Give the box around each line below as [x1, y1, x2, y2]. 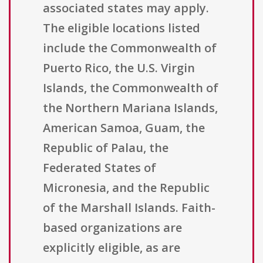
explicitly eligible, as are [43, 240, 180, 256]
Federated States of [43, 160, 156, 176]
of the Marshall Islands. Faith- [43, 200, 215, 216]
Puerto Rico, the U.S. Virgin [43, 60, 195, 76]
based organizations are [43, 220, 182, 236]
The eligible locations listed [43, 20, 200, 36]
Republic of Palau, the [43, 140, 168, 156]
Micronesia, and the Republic [43, 180, 210, 196]
